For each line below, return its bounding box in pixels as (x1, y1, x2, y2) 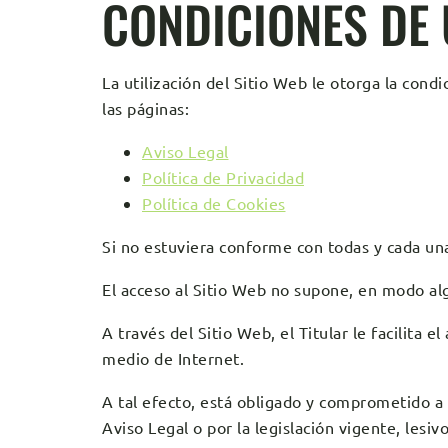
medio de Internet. (102, 348, 244, 368)
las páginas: (102, 98, 189, 118)
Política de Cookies (142, 193, 286, 213)
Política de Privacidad (142, 167, 304, 187)
